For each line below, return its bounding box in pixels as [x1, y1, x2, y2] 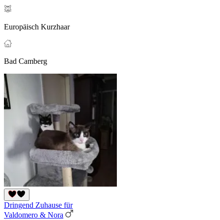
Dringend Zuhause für [4, 201, 73, 210]
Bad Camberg [4, 57, 47, 66]
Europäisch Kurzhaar [4, 23, 70, 31]
